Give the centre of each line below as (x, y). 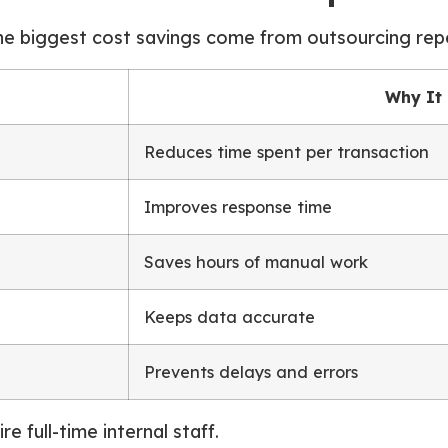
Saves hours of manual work (256, 261)
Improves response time (238, 206)
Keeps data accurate (229, 316)
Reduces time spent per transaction (286, 151)
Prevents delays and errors (251, 371)
